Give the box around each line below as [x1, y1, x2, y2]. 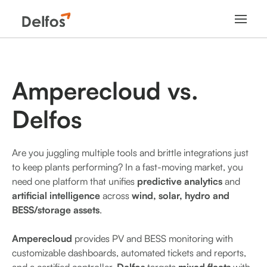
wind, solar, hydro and [132, 190, 229, 201]
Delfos [12, 104, 82, 134]
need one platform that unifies [12, 175, 137, 187]
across [100, 190, 132, 201]
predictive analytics [137, 175, 222, 187]
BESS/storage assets [12, 204, 100, 216]
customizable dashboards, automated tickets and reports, [12, 247, 246, 259]
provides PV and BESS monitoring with [72, 232, 233, 244]
